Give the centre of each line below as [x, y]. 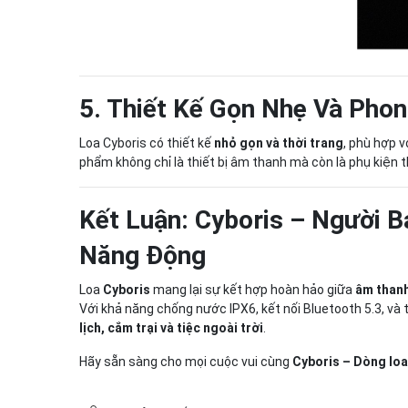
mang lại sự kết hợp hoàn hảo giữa [253, 290]
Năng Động [143, 255]
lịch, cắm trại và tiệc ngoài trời [171, 328]
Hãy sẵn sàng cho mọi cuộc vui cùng [186, 362]
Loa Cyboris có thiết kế [147, 143]
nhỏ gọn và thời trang [279, 143]
